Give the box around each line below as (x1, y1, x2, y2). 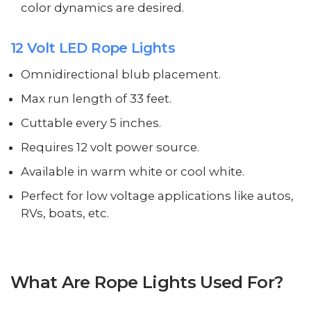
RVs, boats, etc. (20, 206, 109, 221)
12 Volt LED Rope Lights (10, 40, 176, 57)
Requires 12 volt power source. (20, 140, 199, 155)
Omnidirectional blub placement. (20, 67, 221, 82)
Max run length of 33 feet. (20, 92, 171, 106)
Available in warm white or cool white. (20, 165, 244, 179)
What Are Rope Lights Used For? (10, 272, 283, 293)
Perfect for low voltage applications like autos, (20, 189, 294, 203)
